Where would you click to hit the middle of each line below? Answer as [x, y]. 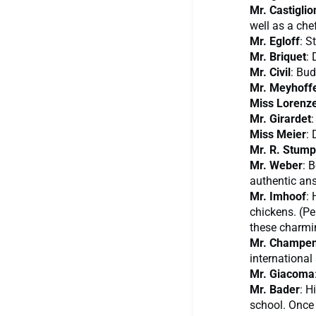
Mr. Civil [270, 73]
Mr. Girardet [280, 119]
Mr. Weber [276, 166]
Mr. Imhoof [278, 197]
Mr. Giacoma [282, 274]
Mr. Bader [275, 290]
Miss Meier [278, 135]
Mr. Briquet [278, 57]
